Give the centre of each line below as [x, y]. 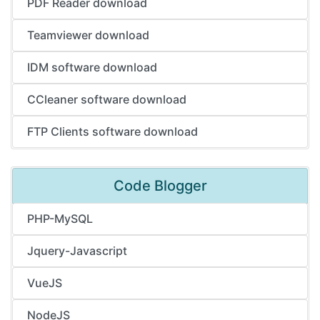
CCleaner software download [107, 99]
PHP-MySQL [60, 219]
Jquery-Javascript [77, 251]
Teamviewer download [88, 35]
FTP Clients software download [112, 131]
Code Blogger [160, 186]
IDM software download [92, 67]
